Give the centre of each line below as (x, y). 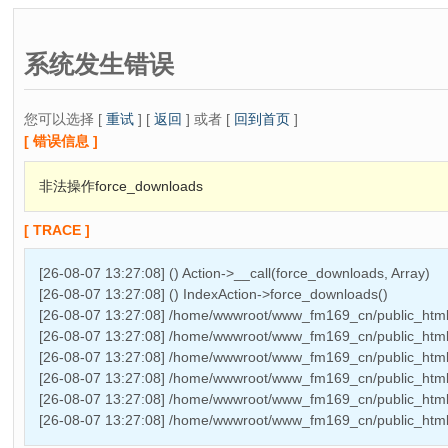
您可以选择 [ (65, 118)
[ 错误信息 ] (61, 140)
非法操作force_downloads (121, 185)
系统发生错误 (99, 63)
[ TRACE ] (57, 229)
